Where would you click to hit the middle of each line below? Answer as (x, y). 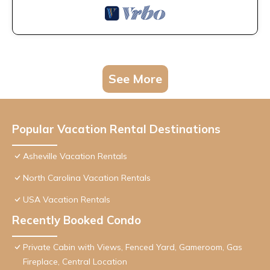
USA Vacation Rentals (67, 200)
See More (135, 79)
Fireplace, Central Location (75, 262)
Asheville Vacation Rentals (75, 156)
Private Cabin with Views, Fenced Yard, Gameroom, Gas (133, 247)
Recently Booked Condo (77, 220)
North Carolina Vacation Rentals (87, 178)
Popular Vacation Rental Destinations (116, 129)
